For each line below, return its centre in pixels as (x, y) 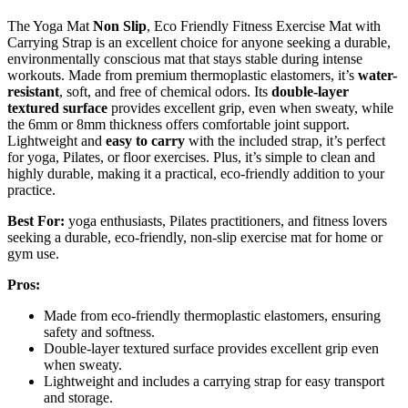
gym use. (33, 253)
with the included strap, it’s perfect (285, 140)
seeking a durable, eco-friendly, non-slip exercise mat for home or (195, 237)
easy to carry (145, 140)
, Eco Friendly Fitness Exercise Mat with (264, 25)
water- (377, 75)
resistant (33, 91)
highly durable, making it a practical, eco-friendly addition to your (196, 173)
